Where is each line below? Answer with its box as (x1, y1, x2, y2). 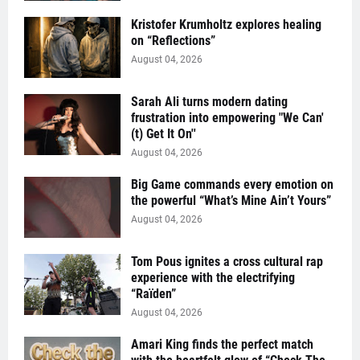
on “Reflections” (131, 32, 215, 48)
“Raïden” (131, 285, 176, 301)
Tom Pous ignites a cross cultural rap (131, 253, 323, 269)
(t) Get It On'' (131, 125, 196, 141)
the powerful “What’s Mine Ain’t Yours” (131, 192, 331, 208)
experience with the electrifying (131, 269, 295, 285)
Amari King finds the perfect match (131, 336, 313, 352)
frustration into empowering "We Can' (131, 109, 324, 125)
